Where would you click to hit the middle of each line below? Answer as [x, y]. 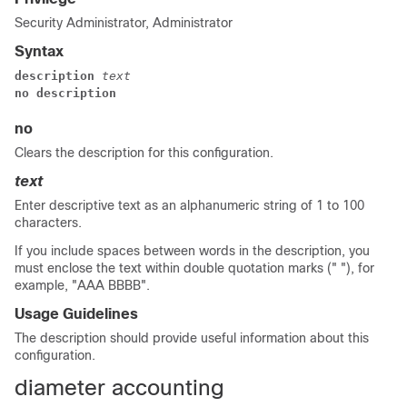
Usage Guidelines [76, 314]
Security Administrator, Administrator [124, 23]
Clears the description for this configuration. [144, 153]
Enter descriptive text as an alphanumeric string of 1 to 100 [189, 205]
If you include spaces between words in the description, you [192, 251]
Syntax [39, 51]
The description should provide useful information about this [192, 338]
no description [65, 93]
